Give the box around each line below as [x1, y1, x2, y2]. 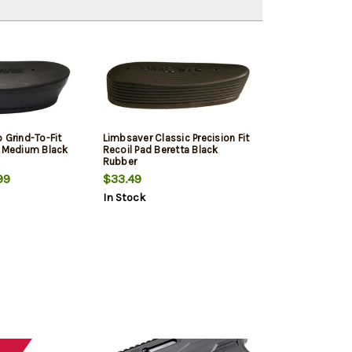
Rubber [102, 156, 137, 168]
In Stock [102, 191, 145, 205]
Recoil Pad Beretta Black [102, 144, 218, 156]
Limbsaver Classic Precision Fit [102, 132, 250, 145]
